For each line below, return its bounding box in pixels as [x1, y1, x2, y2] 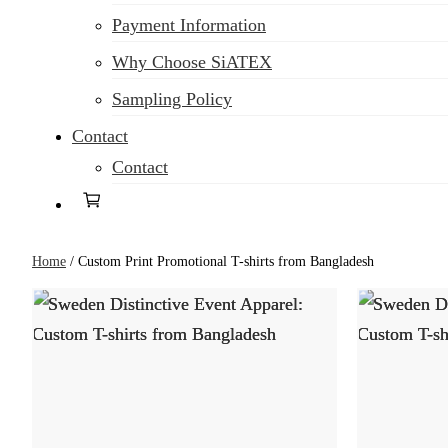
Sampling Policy [112, 89, 232, 109]
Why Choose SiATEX [112, 52, 272, 72]
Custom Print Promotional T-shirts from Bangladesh [78, 254, 374, 269]
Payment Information [112, 15, 266, 35]
